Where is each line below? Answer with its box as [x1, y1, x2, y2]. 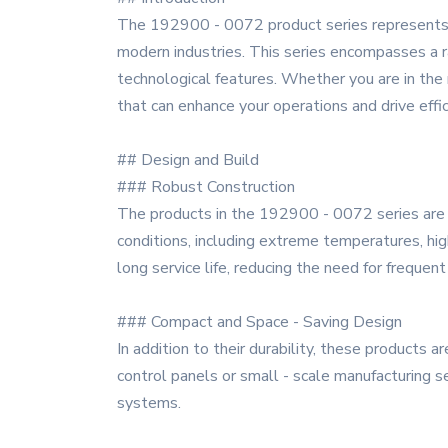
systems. [117, 392, 181, 414]
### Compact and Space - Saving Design [117, 311, 402, 333]
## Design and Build [117, 149, 259, 171]
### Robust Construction [117, 176, 295, 198]
